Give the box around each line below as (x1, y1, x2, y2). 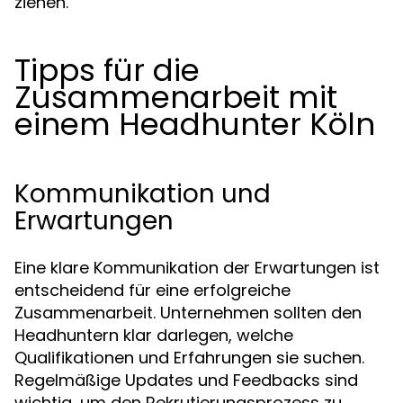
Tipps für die (14, 49, 200, 92)
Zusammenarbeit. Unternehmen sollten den (14, 301, 362, 324)
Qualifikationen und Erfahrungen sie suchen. (14, 346, 364, 369)
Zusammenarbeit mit (14, 76, 337, 119)
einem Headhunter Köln (14, 103, 375, 146)
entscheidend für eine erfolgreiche (14, 279, 291, 301)
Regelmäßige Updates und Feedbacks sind (14, 369, 358, 391)
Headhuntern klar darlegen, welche (14, 324, 293, 346)
